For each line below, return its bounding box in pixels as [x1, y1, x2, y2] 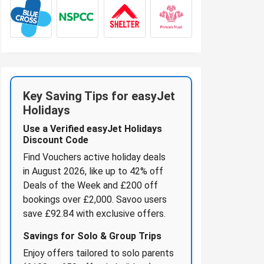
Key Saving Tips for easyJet [23, 88, 175, 103]
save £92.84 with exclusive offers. [23, 207, 166, 219]
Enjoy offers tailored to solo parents [23, 247, 174, 259]
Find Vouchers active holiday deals [23, 151, 166, 163]
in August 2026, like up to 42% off [23, 165, 163, 177]
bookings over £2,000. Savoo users [23, 193, 167, 205]
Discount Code [23, 134, 88, 146]
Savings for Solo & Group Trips [23, 230, 161, 242]
